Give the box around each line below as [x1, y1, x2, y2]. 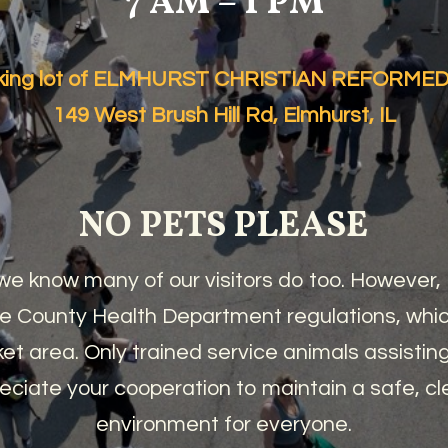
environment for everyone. [95, 412, 352, 436]
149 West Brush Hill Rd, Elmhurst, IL [52, 103, 396, 127]
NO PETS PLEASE [79, 201, 369, 252]
